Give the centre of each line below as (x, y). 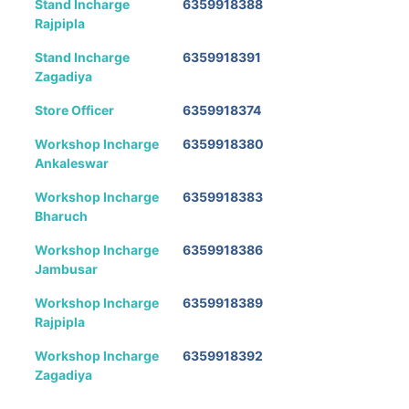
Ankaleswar (72, 163)
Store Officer (74, 110)
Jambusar (66, 268)
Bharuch (61, 215)
